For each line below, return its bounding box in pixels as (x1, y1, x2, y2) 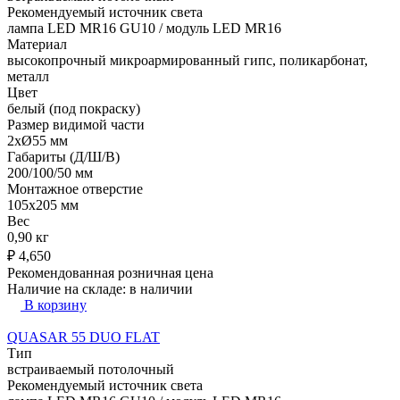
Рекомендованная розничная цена (7, 264, 213, 280)
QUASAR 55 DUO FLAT (7, 329, 160, 345)
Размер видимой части (7, 116, 145, 132)
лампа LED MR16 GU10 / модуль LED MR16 (7, 20, 281, 36)
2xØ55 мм (7, 132, 68, 148)
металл (7, 68, 49, 84)
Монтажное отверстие (7, 180, 143, 196)
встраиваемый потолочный (7, 361, 174, 377)
